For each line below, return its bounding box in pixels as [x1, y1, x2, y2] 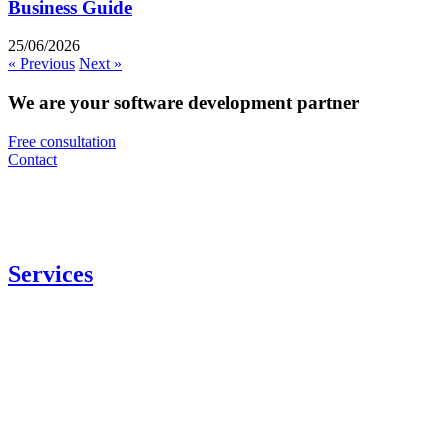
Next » [79, 55, 122, 73]
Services [8, 260, 93, 287]
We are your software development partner [8, 92, 359, 114]
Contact [8, 150, 57, 168]
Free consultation [8, 132, 116, 150]
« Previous [8, 55, 75, 73]
